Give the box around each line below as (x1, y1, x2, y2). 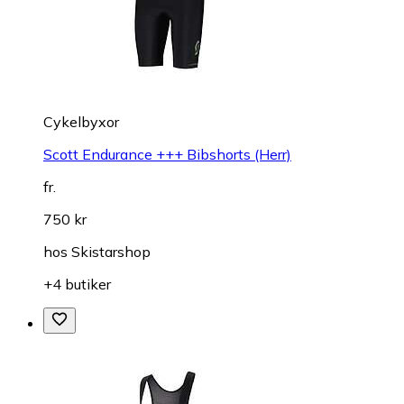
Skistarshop (71, 242, 151, 261)
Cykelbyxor (43, 112, 119, 131)
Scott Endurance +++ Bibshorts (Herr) (43, 144, 291, 163)
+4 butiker (43, 274, 111, 293)
